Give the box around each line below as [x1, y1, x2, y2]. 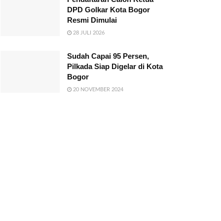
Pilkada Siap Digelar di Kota [67, 62, 163, 71]
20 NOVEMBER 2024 [72, 86, 123, 92]
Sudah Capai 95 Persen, [67, 51, 149, 60]
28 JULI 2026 [72, 30, 105, 36]
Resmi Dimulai [67, 15, 117, 24]
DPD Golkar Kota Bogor [67, 5, 150, 14]
